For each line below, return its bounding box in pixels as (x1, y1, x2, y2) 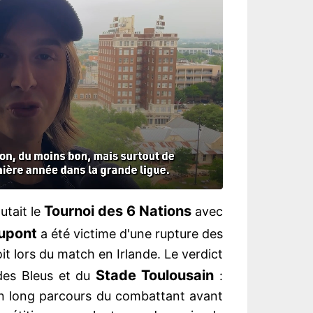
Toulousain (141, 267, 214, 284)
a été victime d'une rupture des (37, 226, 223, 242)
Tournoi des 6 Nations (44, 203, 191, 220)
